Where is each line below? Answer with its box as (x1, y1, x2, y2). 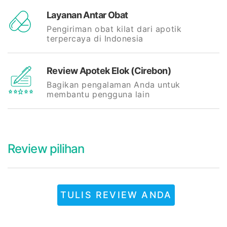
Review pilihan (8, 141, 85, 156)
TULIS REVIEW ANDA (60, 190, 172, 200)
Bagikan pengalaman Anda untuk (47, 80, 180, 90)
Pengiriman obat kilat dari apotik (47, 24, 182, 34)
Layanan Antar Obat (47, 10, 128, 20)
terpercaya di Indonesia (47, 33, 143, 44)
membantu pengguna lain (47, 89, 150, 99)
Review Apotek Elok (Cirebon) (47, 65, 171, 76)
